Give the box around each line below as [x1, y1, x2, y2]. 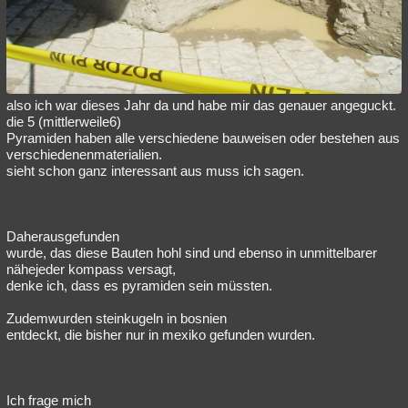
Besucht [19, 13, 63, 26]
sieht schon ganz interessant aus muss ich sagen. [6, 162, 304, 178]
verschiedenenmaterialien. [6, 146, 162, 162]
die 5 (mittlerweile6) [6, 113, 121, 129]
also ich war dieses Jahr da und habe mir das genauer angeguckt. [6, 97, 396, 113]
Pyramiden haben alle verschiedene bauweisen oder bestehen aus [6, 129, 400, 146]
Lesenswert [19, 48, 79, 62]
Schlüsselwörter [105, 48, 189, 62]
